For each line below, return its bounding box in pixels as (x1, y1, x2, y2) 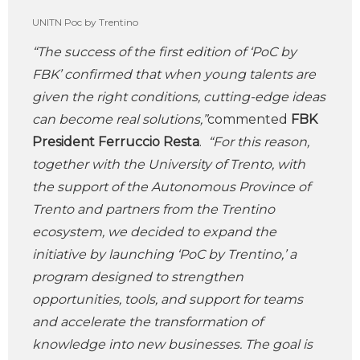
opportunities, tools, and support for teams (32, 292, 303, 307)
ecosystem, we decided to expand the (32, 224, 276, 239)
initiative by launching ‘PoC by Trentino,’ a (32, 247, 297, 262)
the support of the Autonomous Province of (32, 179, 310, 194)
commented (207, 112, 291, 127)
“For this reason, (208, 134, 309, 149)
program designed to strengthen (32, 269, 243, 284)
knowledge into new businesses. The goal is (32, 337, 313, 352)
